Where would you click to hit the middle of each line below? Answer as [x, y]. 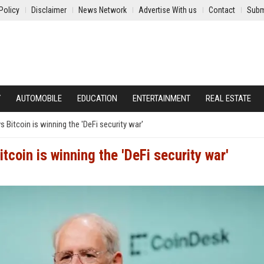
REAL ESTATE [228, 98]
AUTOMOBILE [39, 98]
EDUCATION [97, 98]
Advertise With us [168, 10]
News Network [103, 10]
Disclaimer [49, 10]
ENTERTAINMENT [161, 98]
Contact [222, 10]
